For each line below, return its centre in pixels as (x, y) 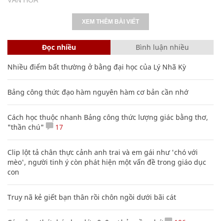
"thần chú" (26, 127)
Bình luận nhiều (162, 47)
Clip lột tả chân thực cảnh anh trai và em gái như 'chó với (103, 152)
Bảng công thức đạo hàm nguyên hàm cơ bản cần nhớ (98, 92)
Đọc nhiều (59, 47)
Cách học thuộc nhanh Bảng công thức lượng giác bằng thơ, (108, 117)
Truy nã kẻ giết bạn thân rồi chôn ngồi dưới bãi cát (92, 197)
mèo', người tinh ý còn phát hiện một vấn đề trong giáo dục (107, 162)
